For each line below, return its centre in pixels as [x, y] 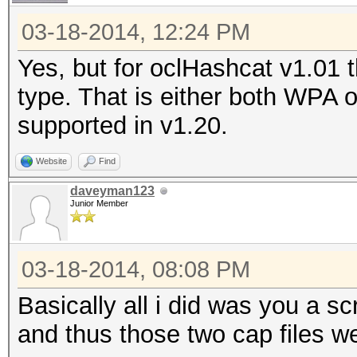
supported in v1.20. [123, 126]
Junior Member [99, 203]
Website [51, 161]
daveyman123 [112, 191]
